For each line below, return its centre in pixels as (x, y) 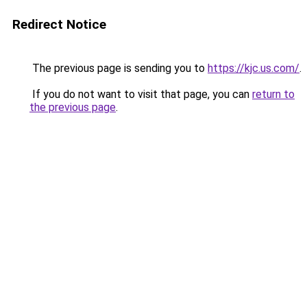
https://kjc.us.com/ (254, 68)
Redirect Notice (59, 24)
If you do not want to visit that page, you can (141, 94)
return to (273, 94)
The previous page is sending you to (119, 68)
